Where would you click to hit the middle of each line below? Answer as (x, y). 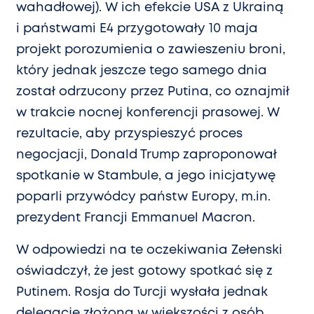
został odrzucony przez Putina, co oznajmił (153, 92)
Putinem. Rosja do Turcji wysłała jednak (142, 293)
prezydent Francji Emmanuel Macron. (136, 218)
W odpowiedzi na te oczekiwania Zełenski (149, 251)
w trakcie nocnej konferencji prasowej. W (148, 113)
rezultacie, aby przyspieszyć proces (129, 134)
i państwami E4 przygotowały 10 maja (137, 29)
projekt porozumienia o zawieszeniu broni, (151, 50)
